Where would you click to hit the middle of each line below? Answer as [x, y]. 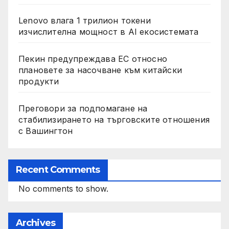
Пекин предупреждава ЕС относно [93, 59]
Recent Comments [58, 170]
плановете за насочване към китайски [100, 70]
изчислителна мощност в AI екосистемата [109, 32]
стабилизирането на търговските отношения [114, 120]
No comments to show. [63, 189]
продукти [39, 82]
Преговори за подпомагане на [83, 109]
